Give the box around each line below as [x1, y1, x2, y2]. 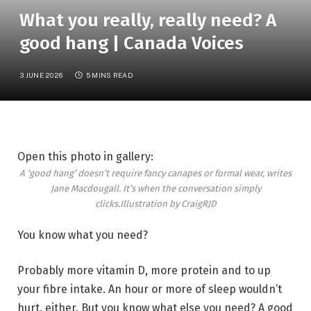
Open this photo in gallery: [17, 149, 153, 163]
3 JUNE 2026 [19, 70, 63, 79]
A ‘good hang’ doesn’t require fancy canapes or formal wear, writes [19, 167, 292, 178]
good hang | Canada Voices [19, 32, 244, 54]
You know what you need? [17, 228, 148, 242]
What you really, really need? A [19, 9, 276, 31]
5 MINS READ [85, 70, 133, 79]
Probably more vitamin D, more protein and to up [17, 264, 271, 278]
